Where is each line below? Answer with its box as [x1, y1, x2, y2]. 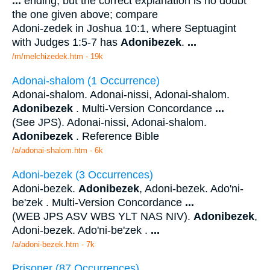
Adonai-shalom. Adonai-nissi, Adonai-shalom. [12, 88, 230, 101]
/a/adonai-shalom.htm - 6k [12, 145, 103, 155]
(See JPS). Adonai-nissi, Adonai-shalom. [12, 116, 207, 128]
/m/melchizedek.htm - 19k [12, 52, 103, 61]
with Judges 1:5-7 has [12, 36, 121, 49]
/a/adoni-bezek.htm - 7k [12, 239, 95, 249]
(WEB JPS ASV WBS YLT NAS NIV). [12, 210, 193, 222]
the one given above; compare [12, 8, 158, 21]
